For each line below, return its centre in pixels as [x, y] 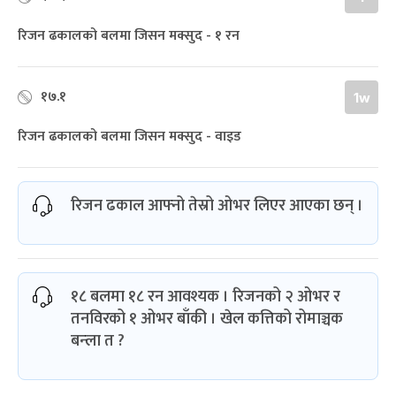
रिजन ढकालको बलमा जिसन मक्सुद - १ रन [129, 36]
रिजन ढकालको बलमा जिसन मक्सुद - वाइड [129, 137]
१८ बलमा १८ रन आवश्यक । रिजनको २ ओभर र [206, 297]
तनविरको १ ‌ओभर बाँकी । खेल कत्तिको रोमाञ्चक [207, 320]
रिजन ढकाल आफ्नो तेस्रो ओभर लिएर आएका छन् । [217, 206]
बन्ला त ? [98, 342]
